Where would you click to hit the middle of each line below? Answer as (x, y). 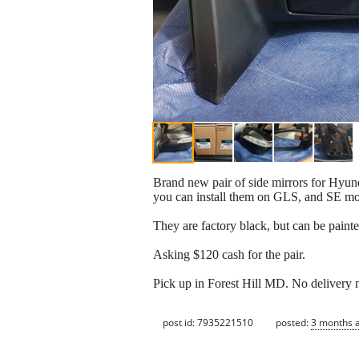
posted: (293, 322)
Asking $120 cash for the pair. (229, 255)
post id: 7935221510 (208, 322)
